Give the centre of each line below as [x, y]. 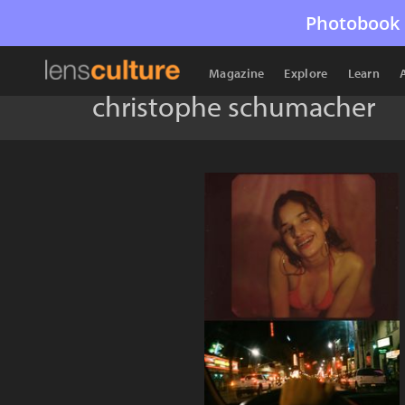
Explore [306, 73]
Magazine [237, 73]
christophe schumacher [234, 106]
